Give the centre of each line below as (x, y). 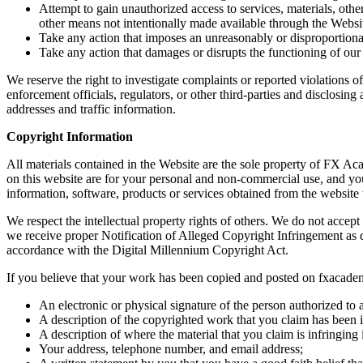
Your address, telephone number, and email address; (171, 348)
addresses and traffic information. (91, 109)
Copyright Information (70, 136)
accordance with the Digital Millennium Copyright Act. (147, 250)
